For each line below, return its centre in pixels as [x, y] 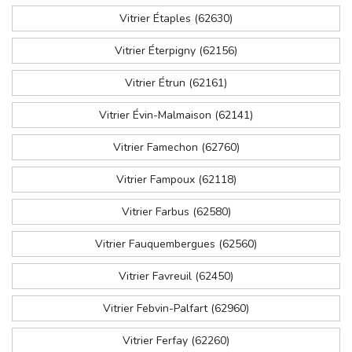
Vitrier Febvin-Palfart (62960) [176, 309]
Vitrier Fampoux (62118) [176, 180]
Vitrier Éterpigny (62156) [176, 51]
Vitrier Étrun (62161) [176, 83]
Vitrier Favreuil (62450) [176, 277]
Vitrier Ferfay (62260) [176, 341]
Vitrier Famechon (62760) [176, 148]
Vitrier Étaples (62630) [176, 19]
